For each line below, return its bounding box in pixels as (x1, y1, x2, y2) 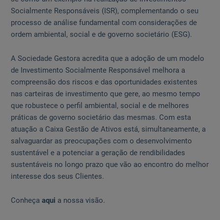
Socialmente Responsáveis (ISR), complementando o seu (11, 6, 199, 16)
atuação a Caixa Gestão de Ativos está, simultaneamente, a (11, 125, 206, 134)
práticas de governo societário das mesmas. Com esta (11, 113, 192, 122)
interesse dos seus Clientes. (11, 172, 105, 181)
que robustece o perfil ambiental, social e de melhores (11, 101, 190, 110)
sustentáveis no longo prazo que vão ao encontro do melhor (11, 160, 209, 169)
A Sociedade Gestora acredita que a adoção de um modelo (11, 54, 205, 63)
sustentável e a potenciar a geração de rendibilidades (11, 148, 186, 158)
